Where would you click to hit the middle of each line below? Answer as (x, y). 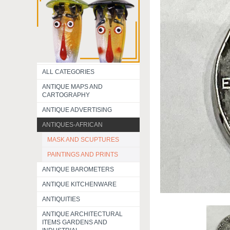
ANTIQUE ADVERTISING (77, 110)
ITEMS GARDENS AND (75, 222)
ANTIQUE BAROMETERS (78, 169)
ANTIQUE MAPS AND (72, 87)
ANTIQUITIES (61, 199)
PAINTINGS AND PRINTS (83, 155)
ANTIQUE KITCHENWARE (79, 184)
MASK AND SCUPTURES (83, 140)
